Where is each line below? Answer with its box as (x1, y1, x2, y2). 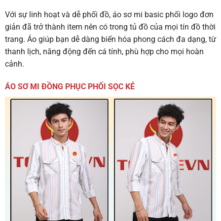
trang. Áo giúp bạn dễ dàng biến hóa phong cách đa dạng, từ (5, 35, 216, 44)
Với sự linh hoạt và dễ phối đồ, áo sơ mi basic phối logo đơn (5, 10, 214, 19)
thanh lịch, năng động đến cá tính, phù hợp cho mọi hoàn (5, 47, 204, 56)
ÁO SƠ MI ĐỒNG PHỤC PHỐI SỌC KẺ (5, 81, 135, 91)
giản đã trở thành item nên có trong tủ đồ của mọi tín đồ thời (5, 22, 216, 32)
